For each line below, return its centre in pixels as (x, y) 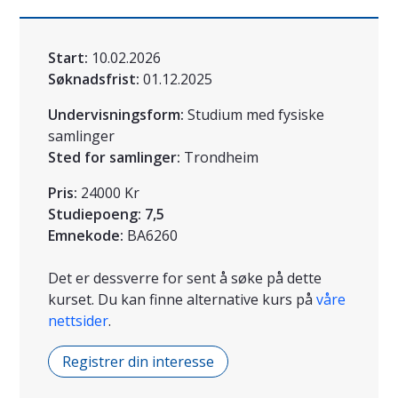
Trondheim (221, 158)
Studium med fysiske (256, 115)
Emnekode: (86, 236)
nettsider (78, 321)
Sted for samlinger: (114, 158)
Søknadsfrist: (94, 80)
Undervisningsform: (116, 115)
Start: (68, 58)
